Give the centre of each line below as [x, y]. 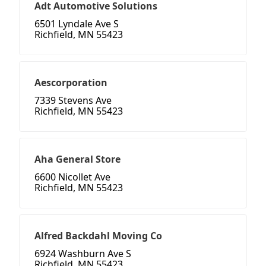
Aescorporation [71, 83]
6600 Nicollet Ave [72, 177]
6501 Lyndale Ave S [77, 24]
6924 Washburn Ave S [83, 254]
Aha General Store [77, 159]
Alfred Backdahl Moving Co [98, 236]
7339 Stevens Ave [73, 101]
